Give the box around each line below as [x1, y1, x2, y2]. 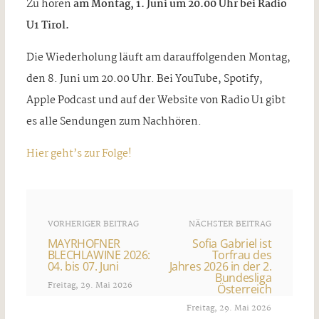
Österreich [217, 281, 272, 297]
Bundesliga [215, 269, 272, 286]
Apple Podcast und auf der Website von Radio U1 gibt [26, 91, 286, 109]
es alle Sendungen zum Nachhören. [26, 113, 202, 130]
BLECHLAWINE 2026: [47, 246, 150, 263]
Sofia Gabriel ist [192, 235, 272, 251]
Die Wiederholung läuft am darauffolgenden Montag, [26, 48, 291, 66]
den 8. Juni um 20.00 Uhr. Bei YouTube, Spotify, [26, 70, 263, 88]
